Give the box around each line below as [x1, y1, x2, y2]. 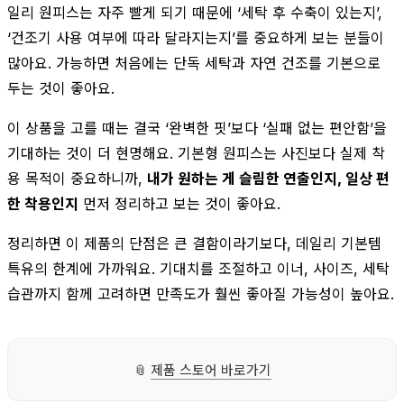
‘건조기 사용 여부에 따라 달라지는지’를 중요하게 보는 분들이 [7, 28, 384, 47]
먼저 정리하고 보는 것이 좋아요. [78, 194, 280, 213]
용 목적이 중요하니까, [7, 169, 147, 188]
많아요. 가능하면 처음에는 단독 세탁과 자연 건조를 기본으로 [7, 53, 381, 72]
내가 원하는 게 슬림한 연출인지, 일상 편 [147, 169, 390, 188]
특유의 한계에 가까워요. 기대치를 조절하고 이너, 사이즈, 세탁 [7, 259, 390, 278]
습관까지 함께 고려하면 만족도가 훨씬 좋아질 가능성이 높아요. [7, 284, 394, 303]
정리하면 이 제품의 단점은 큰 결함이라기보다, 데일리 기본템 [7, 234, 381, 252]
